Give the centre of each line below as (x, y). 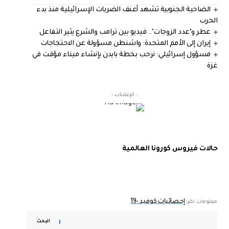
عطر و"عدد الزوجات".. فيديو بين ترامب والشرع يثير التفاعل (125, 32)
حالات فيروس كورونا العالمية (170, 149)
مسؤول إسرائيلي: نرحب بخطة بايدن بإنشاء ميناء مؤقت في (121, 55)
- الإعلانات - (125, 95)
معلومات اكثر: (201, 202)
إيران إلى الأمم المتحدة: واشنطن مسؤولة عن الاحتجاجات (125, 43)
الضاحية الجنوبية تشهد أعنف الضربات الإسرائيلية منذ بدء (123, 10)
